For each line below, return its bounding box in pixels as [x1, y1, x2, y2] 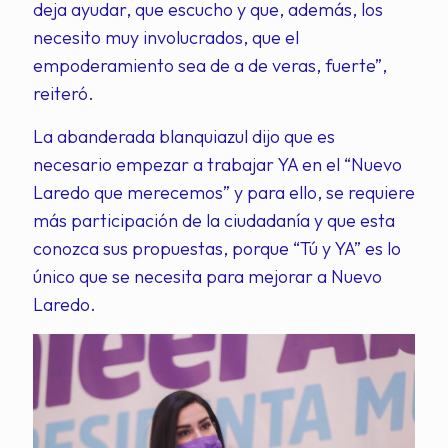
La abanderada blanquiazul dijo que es [33, 125, 335, 148]
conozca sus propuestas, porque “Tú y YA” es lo [33, 237, 401, 260]
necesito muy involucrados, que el [33, 26, 299, 49]
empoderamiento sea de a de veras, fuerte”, [33, 54, 387, 77]
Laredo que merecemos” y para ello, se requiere [33, 181, 415, 204]
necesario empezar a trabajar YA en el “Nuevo [33, 153, 402, 176]
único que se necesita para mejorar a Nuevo [33, 265, 382, 288]
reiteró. [33, 82, 94, 105]
